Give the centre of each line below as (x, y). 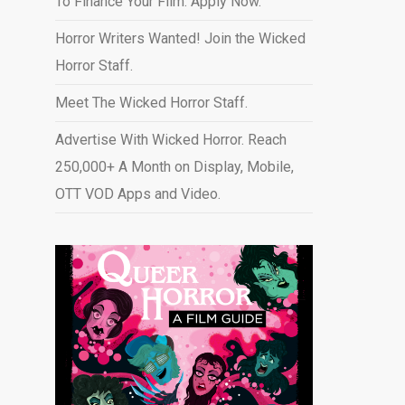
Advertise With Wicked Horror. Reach (170, 140)
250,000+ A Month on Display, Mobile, (174, 167)
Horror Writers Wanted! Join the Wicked (180, 38)
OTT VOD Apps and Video (136, 194)
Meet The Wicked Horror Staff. (151, 103)
